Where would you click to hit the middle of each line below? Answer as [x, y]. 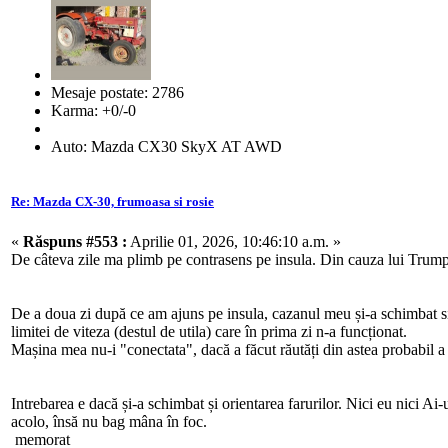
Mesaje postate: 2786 [117, 93]
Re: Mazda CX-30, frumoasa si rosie [112, 202]
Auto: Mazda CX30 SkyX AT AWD [166, 147]
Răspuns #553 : [75, 241]
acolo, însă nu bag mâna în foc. [109, 421]
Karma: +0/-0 [93, 111]
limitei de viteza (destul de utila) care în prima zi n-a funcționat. [209, 331]
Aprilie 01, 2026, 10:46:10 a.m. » [234, 241]
